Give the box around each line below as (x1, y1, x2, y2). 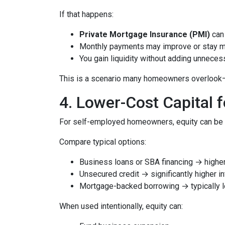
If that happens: (59, 10, 114, 20)
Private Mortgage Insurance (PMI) (79, 30, 210, 40)
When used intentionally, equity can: (59, 201, 183, 211)
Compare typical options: (59, 137, 146, 147)
